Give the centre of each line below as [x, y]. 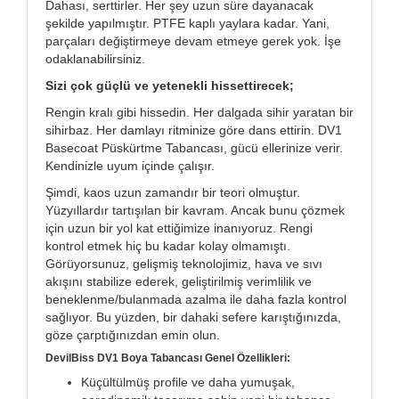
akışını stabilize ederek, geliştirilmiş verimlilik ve [179, 281]
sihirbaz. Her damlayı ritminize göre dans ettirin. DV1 [194, 130]
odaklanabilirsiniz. [95, 58]
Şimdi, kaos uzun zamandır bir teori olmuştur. [173, 192]
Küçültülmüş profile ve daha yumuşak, [188, 382]
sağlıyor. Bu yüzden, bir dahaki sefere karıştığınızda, [193, 317]
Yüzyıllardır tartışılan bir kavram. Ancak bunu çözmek [195, 210]
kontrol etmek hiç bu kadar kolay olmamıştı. [168, 245]
